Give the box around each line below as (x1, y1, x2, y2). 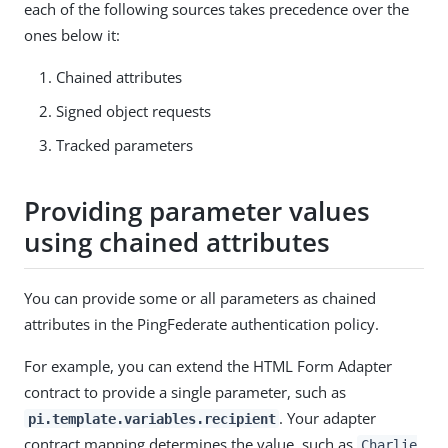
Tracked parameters (56, 134, 193, 155)
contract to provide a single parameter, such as (24, 381, 346, 402)
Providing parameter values (24, 193, 370, 230)
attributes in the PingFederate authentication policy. (24, 313, 379, 334)
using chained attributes (24, 224, 330, 261)
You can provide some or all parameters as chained (24, 287, 376, 308)
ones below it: (24, 24, 120, 45)
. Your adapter (279, 407, 377, 428)
